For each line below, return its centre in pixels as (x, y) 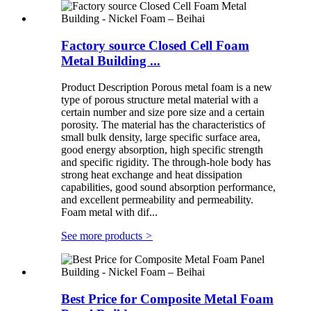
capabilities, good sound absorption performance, (168, 187)
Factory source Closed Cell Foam (155, 45)
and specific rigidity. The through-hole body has (166, 162)
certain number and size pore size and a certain (163, 112)
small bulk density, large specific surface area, (161, 137)
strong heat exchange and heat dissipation (152, 175)
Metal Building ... (111, 60)
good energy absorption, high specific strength (162, 150)
